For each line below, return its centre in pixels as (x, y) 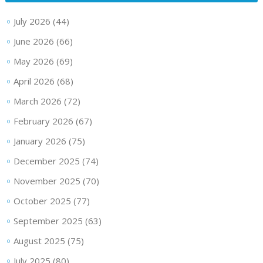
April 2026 (34, 81)
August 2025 (39, 241)
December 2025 (46, 161)
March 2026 (37, 101)
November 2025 (47, 181)
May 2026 (33, 61)
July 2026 (32, 21)
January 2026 (40, 141)
